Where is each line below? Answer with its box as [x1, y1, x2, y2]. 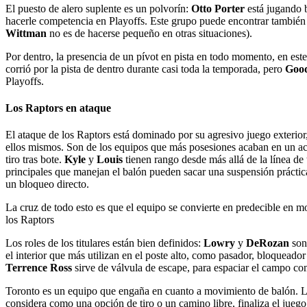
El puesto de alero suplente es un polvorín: [5, 2, 191, 14]
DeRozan [246, 237, 289, 249]
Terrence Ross [5, 262, 72, 274]
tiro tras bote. [5, 153, 64, 166]
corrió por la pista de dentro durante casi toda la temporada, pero [5, 62, 285, 75]
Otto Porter [191, 2, 245, 14]
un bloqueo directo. [5, 178, 89, 191]
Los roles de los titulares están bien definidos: [5, 237, 204, 249]
